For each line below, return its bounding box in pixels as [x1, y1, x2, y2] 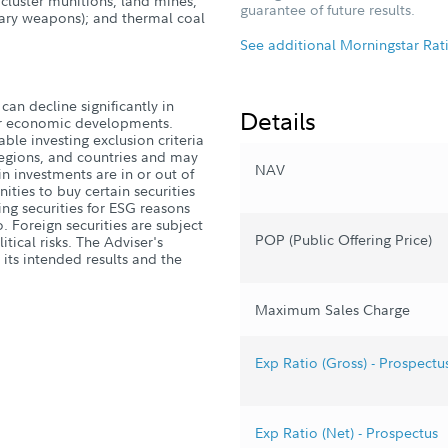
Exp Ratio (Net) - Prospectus [255, 423, 438, 442]
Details [240, 103, 316, 137]
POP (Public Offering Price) [255, 230, 432, 249]
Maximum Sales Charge [255, 300, 410, 319]
